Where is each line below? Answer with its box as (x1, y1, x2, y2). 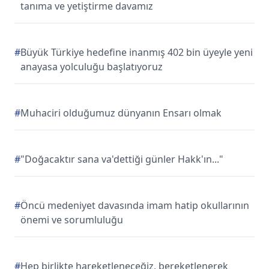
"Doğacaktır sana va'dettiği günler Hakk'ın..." (20, 153, 223, 166)
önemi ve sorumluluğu (20, 213, 123, 226)
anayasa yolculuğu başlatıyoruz (20, 60, 163, 73)
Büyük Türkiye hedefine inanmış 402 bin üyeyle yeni (20, 46, 253, 59)
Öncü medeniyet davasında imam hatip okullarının (20, 199, 249, 212)
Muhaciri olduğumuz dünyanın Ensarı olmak (20, 106, 222, 119)
